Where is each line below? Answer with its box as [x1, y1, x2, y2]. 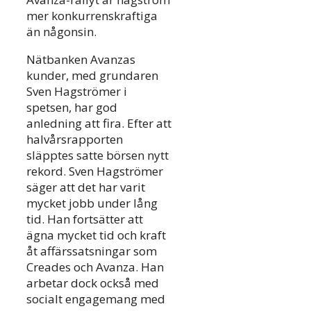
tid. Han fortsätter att [26, 211, 143, 228]
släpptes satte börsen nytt [26, 147, 169, 164]
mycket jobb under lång [26, 195, 158, 212]
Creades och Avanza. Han [26, 259, 164, 276]
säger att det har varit [26, 179, 145, 196]
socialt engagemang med [26, 291, 165, 308]
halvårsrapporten [26, 131, 123, 148]
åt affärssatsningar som [26, 243, 157, 260]
